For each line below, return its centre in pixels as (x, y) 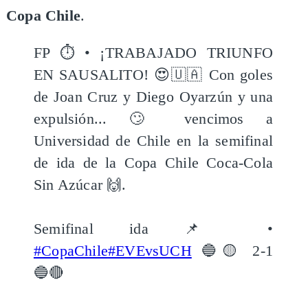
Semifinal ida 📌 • (153, 229)
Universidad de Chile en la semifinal (153, 141)
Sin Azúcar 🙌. (80, 185)
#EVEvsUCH (150, 251)
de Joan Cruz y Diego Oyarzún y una (153, 97)
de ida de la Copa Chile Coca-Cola (153, 163)
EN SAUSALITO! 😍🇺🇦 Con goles (153, 75)
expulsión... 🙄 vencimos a (153, 119)
